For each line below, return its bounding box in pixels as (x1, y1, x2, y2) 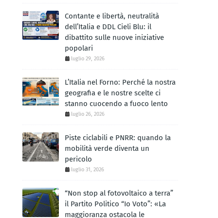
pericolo (65, 155, 92, 163)
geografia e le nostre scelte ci (65, 89, 161, 97)
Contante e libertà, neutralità (65, 12, 159, 20)
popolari (65, 44, 93, 53)
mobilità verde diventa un (65, 144, 149, 153)
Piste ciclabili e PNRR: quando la (65, 133, 171, 142)
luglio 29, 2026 (71, 55, 105, 62)
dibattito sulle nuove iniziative (65, 33, 164, 42)
